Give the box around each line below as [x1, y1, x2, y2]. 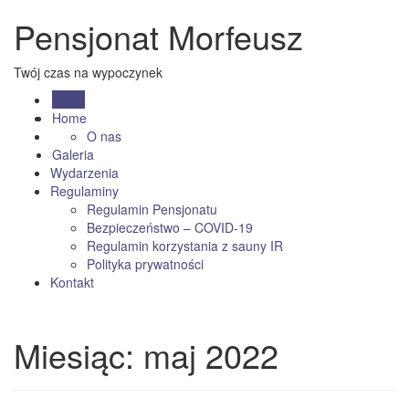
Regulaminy [50, 182, 119, 200]
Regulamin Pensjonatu [87, 200, 217, 218]
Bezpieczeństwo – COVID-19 [87, 218, 253, 236]
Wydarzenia [50, 163, 119, 182]
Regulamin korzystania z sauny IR [87, 236, 283, 255]
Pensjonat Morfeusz [14, 13, 303, 59]
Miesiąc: [14, 331, 143, 378]
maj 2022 [143, 331, 278, 378]
